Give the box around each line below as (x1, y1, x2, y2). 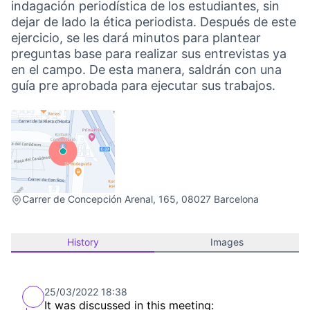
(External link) (10, 192, 83, 206)
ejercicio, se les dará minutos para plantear (11, 30, 261, 45)
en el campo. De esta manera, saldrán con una (11, 62, 282, 77)
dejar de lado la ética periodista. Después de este (11, 15, 296, 29)
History (66, 236, 99, 248)
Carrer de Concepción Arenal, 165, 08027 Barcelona (22, 193, 259, 205)
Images (210, 236, 244, 248)
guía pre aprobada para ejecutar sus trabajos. (11, 78, 275, 93)
